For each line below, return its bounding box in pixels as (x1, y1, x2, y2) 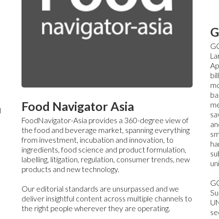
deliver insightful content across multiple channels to (21, 194, 192, 203)
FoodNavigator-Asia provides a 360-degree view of (21, 116, 189, 125)
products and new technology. (21, 165, 119, 174)
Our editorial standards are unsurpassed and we (21, 184, 179, 194)
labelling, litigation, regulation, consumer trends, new (21, 155, 190, 164)
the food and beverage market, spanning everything (21, 126, 190, 135)
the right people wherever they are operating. (21, 204, 170, 213)
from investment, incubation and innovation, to (21, 135, 174, 145)
